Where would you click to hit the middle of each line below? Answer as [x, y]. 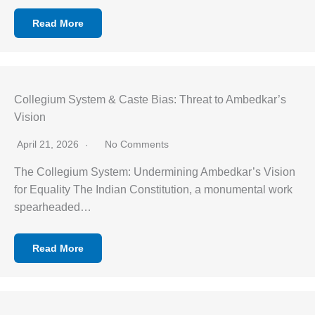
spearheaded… [53, 207]
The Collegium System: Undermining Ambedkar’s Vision [155, 172]
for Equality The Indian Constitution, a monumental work [153, 189]
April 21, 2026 [49, 144]
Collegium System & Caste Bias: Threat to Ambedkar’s [150, 99]
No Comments [137, 144]
